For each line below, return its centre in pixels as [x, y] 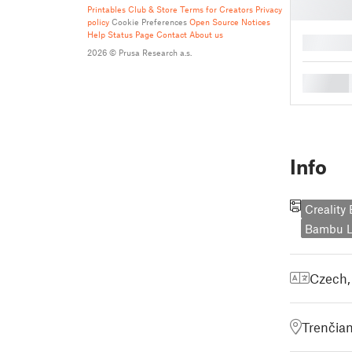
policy [98, 22]
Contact [172, 34]
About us [206, 34]
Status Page [131, 34]
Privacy [269, 9]
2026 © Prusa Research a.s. [139, 52]
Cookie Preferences [149, 22]
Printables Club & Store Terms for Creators [170, 9]
